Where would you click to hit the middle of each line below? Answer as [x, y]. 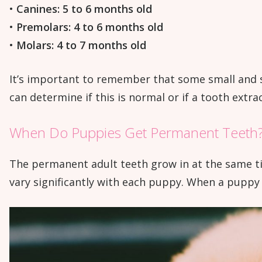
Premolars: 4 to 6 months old [90, 27]
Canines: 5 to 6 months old [84, 8]
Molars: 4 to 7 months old [81, 45]
